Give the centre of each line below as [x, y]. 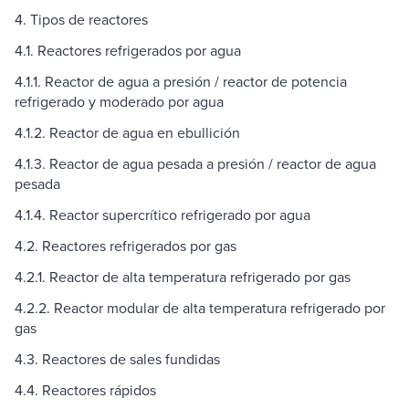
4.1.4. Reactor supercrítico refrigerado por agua [163, 215]
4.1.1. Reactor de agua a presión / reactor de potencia [181, 82]
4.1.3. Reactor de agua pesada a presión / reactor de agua [195, 164]
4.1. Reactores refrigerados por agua [128, 51]
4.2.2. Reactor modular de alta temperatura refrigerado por [200, 308]
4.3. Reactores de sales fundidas [117, 359]
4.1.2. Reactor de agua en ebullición [127, 133]
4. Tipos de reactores [81, 20]
